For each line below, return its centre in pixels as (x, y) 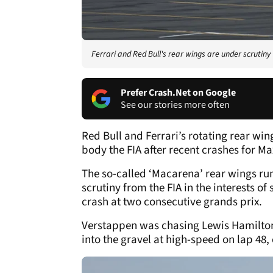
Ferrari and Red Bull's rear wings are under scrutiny (181, 54)
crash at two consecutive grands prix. (173, 202)
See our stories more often (175, 105)
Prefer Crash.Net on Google (178, 92)
